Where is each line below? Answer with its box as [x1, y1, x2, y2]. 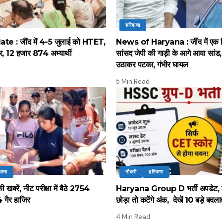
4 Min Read [116, 212, 150, 221]
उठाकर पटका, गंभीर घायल [116, 59, 188, 69]
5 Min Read [116, 77, 150, 86]
